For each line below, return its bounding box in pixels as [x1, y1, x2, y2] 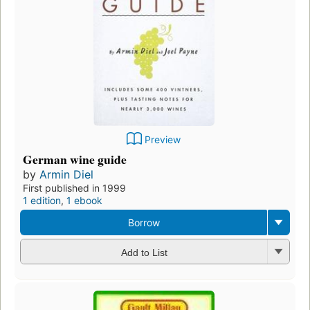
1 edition [23, 194, 61, 207]
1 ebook [66, 194, 102, 207]
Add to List [120, 246, 167, 258]
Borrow [127, 217, 160, 229]
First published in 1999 [23, 182, 126, 194]
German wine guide [23, 150, 127, 169]
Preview [145, 134, 181, 146]
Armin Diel [39, 167, 93, 182]
